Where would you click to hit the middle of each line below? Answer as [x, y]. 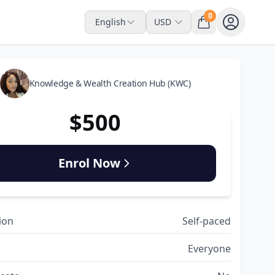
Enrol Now [89, 163]
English [110, 22]
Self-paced [206, 221]
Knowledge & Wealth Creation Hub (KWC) [110, 83]
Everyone [209, 249]
